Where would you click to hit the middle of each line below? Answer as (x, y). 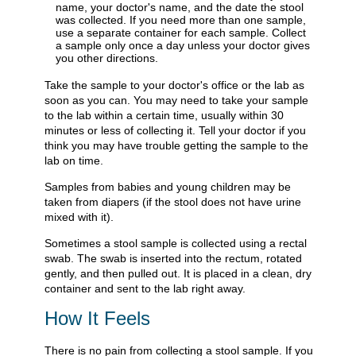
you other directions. (107, 58)
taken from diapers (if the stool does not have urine (173, 201)
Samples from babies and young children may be (168, 186)
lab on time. (74, 160)
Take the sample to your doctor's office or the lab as (174, 85)
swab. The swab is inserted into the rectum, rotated (173, 258)
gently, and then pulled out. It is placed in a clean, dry (178, 273)
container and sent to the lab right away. (145, 288)
